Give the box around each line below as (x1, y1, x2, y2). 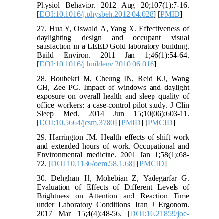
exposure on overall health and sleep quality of (37, 91, 189, 100)
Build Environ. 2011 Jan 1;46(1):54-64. (37, 50, 189, 59)
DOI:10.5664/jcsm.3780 (39, 118, 115, 127)
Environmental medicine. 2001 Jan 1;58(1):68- (37, 150, 189, 159)
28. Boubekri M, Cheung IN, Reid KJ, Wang (37, 74, 189, 83)
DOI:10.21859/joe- (130, 209, 189, 218)
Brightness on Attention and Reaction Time (37, 191, 189, 200)
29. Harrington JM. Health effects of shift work (37, 132, 189, 141)
